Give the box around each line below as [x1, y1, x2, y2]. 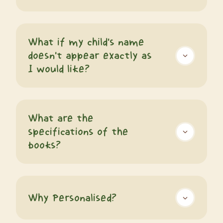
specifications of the [28, 126, 128, 137]
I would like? [28, 63, 90, 75]
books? [28, 139, 61, 151]
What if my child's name [28, 36, 144, 48]
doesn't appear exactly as [28, 50, 152, 61]
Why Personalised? [28, 192, 116, 203]
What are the [28, 112, 94, 124]
